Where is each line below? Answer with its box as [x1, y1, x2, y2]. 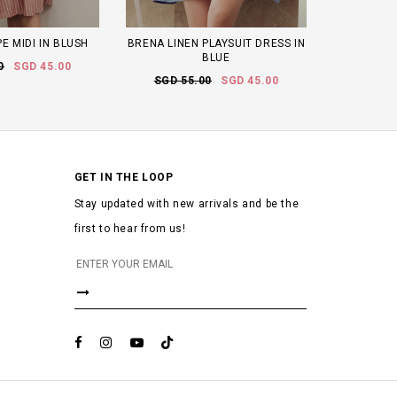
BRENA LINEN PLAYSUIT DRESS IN [127, 37, 306, 51]
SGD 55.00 [153, 74, 212, 88]
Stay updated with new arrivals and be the [74, 198, 300, 211]
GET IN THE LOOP [74, 171, 174, 184]
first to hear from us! [74, 222, 186, 236]
